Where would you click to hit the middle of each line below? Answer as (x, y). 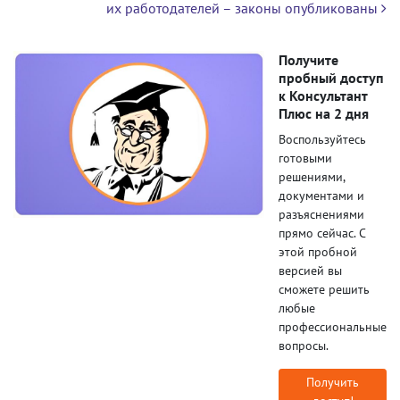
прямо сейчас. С (322, 233)
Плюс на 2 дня (324, 113)
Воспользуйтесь (322, 139)
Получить (333, 382)
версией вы (310, 270)
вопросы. (304, 345)
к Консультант (323, 96)
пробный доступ (331, 78)
